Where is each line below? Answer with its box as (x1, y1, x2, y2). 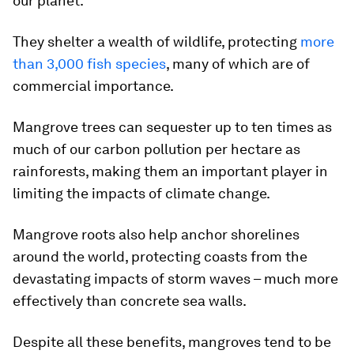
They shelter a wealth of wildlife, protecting (13, 33, 300, 50)
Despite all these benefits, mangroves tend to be (13, 333, 331, 350)
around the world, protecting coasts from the (13, 248, 307, 265)
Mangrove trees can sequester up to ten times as (13, 119, 332, 135)
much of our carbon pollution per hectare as (13, 141, 300, 157)
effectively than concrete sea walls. (13, 292, 247, 309)
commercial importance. (13, 77, 174, 94)
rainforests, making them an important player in (13, 163, 328, 179)
